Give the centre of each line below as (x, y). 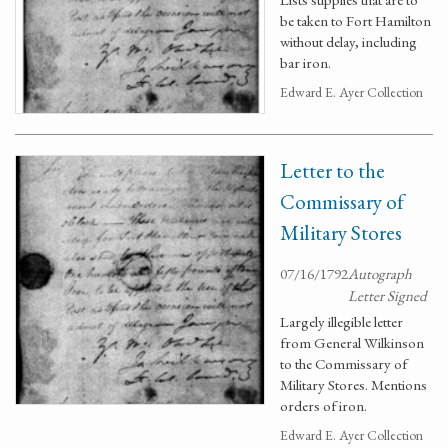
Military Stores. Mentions (353, 384)
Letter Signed (387, 295)
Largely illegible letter (341, 321)
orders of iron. (323, 405)
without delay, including (348, 41)
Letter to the (332, 170)
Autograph (380, 273)
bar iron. (305, 62)
